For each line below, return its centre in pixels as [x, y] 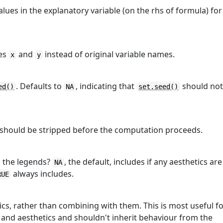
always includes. [43, 174]
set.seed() [159, 87]
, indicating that [106, 86]
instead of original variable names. [109, 54]
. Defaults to [40, 86]
